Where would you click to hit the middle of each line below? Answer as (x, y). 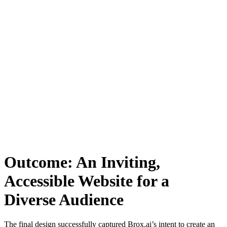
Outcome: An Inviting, (82, 162)
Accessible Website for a (87, 181)
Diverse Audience (68, 199)
